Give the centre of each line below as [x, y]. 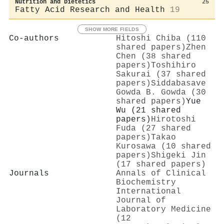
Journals [29, 173]
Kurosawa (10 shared [163, 146]
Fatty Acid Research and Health [90, 10]
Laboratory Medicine [163, 209]
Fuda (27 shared [153, 128]
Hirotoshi [173, 119]
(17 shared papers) [161, 164]
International [148, 191]
